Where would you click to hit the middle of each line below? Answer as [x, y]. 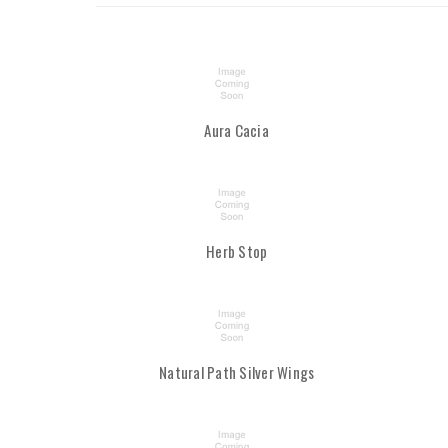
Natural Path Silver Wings [237, 372]
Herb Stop [237, 251]
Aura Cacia [236, 130]
